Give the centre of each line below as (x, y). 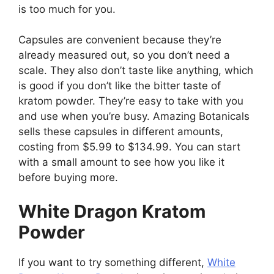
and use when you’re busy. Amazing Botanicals (134, 116)
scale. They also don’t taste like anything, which (136, 70)
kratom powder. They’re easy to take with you (131, 101)
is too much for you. (67, 9)
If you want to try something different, (113, 262)
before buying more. (68, 177)
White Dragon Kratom (112, 211)
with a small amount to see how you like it (121, 162)
